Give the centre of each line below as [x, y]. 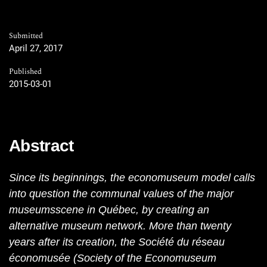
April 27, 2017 [36, 49]
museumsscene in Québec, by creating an [109, 210]
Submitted [26, 36]
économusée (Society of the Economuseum [113, 258]
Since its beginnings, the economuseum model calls [132, 178]
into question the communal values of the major [121, 194]
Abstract [41, 146]
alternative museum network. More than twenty [120, 226]
